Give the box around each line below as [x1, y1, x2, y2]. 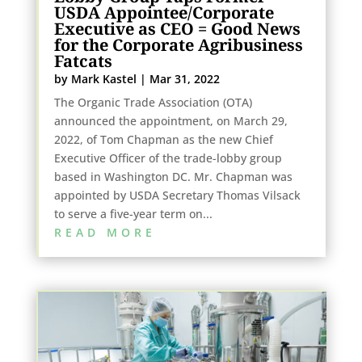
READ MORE [53, 224, 156, 240]
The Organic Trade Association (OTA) [53, 94, 252, 110]
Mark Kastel [70, 70, 137, 86]
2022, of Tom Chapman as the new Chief [53, 131, 273, 147]
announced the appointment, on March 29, [53, 112, 288, 128]
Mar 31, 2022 [149, 70, 220, 86]
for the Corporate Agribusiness [53, 33, 303, 56]
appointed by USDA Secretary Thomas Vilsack [53, 187, 301, 203]
